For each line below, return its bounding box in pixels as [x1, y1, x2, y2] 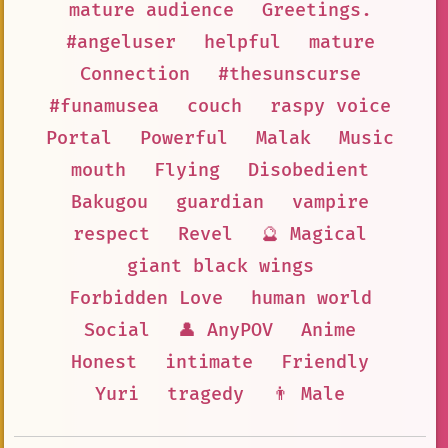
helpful [203, 30, 281, 54]
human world [250, 286, 372, 310]
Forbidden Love [68, 286, 223, 310]
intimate [165, 350, 253, 374]
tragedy [167, 382, 244, 406]
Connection [79, 62, 190, 86]
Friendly [281, 350, 369, 374]
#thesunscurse [217, 62, 361, 86]
